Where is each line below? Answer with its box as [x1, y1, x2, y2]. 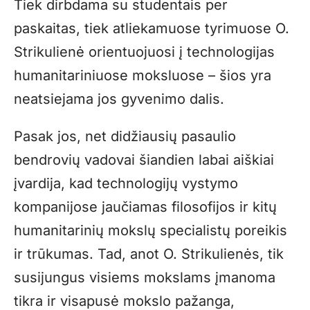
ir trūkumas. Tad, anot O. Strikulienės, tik [14, 245, 284, 262]
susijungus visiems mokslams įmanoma [14, 268, 275, 286]
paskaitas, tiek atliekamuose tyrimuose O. [14, 19, 289, 37]
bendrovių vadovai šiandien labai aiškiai [14, 151, 274, 168]
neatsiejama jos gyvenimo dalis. [14, 90, 224, 107]
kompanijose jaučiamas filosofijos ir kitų [14, 198, 277, 215]
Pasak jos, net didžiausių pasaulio [14, 127, 236, 145]
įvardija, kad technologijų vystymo [14, 174, 238, 192]
